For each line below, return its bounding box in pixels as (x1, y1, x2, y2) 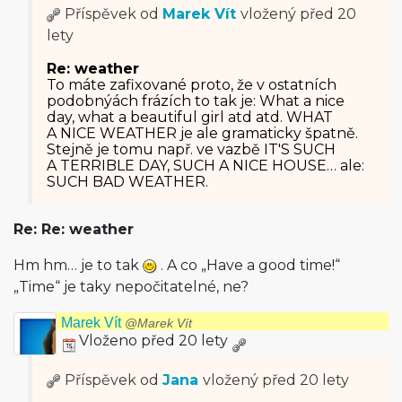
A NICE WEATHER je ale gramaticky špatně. (47, 125, 358, 142)
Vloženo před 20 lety (75, 332, 232, 349)
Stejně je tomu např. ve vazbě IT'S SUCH (47, 141, 336, 158)
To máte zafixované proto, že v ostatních (47, 76, 336, 93)
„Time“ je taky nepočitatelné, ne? (13, 278, 249, 295)
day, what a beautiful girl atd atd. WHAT (47, 109, 333, 126)
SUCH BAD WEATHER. (47, 173, 208, 190)
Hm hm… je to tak (13, 257, 143, 274)
